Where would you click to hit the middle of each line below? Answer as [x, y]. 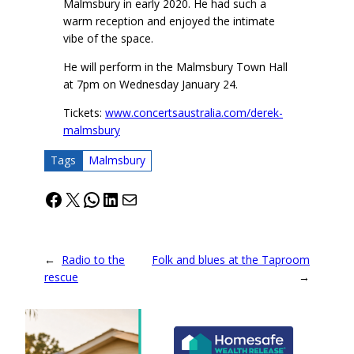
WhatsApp [126, 198]
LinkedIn [137, 198]
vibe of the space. [108, 39]
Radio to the [93, 259]
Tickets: [84, 112]
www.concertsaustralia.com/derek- [194, 112]
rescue [61, 277]
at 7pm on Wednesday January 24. [151, 85]
